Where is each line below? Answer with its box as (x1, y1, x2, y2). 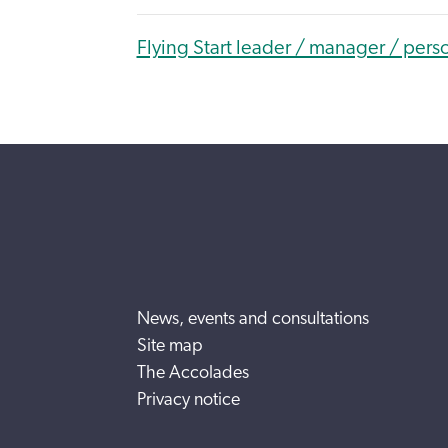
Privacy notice (136, 391, 240, 409)
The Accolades (136, 364, 249, 382)
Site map (136, 337, 203, 355)
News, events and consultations (136, 310, 369, 328)
